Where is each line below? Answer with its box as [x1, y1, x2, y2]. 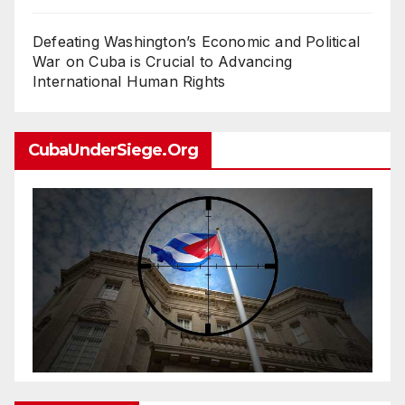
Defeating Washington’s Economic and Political [33, 33, 361, 52]
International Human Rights [33, 72, 226, 91]
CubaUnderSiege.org [28, 140, 198, 161]
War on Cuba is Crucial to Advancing [33, 52, 292, 71]
